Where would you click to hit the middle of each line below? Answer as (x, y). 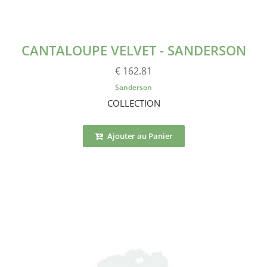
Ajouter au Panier (139, 136)
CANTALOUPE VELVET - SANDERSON (133, 50)
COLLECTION (133, 103)
